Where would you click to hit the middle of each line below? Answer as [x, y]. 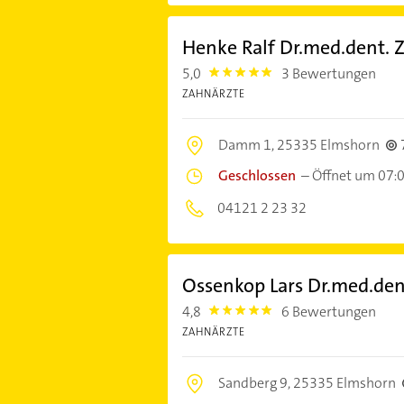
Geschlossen [257, 176]
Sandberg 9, [255, 383]
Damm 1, [247, 145]
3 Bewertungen [329, 74]
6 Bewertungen [329, 312]
